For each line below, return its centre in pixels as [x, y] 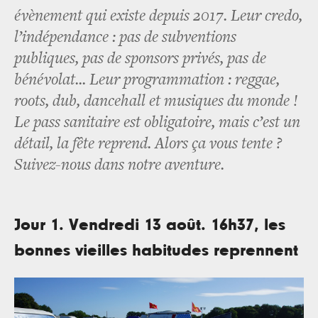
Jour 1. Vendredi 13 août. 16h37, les [150, 225]
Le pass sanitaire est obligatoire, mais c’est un [157, 123]
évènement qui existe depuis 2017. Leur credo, [158, 16]
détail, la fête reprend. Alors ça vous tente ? [148, 144]
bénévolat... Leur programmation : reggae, [147, 80]
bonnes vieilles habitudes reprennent [156, 250]
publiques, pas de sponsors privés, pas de [140, 59]
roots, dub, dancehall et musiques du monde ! [156, 102]
